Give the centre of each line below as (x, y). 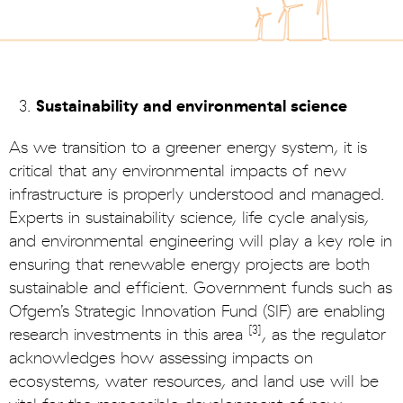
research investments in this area (129, 335)
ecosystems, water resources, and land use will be (194, 381)
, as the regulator (324, 335)
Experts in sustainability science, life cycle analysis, (189, 218)
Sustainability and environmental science (192, 106)
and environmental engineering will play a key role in (201, 241)
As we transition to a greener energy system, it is (188, 148)
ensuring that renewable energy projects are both (189, 264)
